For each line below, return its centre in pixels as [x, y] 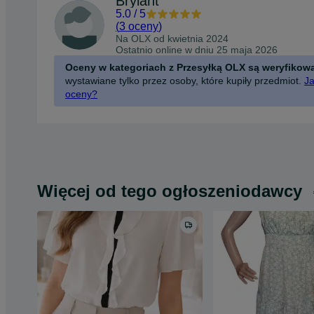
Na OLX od [142, 38]
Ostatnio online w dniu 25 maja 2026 [197, 49]
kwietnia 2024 [198, 38]
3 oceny [139, 26]
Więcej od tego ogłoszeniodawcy [170, 191]
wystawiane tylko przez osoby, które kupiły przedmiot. [183, 80]
